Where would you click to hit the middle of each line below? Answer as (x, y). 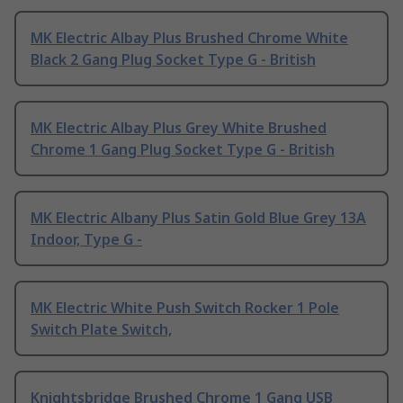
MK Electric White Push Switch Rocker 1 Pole (185, 308)
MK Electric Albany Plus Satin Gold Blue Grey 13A (198, 218)
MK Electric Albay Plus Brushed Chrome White (189, 38)
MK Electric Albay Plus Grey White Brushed (179, 128)
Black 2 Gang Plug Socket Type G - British (173, 60)
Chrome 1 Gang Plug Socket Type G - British (183, 150)
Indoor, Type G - (86, 240)
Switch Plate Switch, (101, 330)
